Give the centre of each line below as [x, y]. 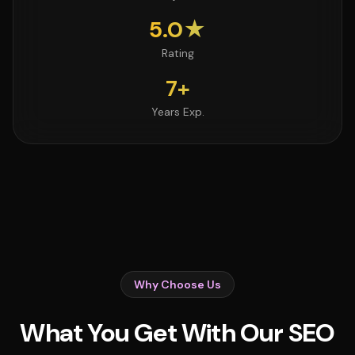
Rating [177, 53]
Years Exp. [177, 112]
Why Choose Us [177, 284]
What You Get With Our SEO [177, 333]
